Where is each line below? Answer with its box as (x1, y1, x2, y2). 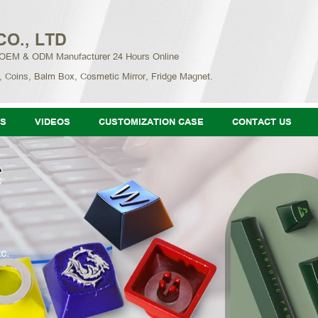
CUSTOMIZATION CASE (99, 112, 204, 131)
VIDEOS (35, 112, 71, 131)
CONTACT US (232, 112, 292, 131)
